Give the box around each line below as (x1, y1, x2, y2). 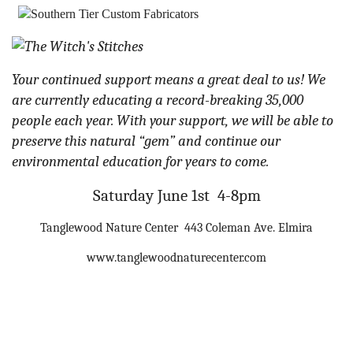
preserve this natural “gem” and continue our (12, 132, 281, 150)
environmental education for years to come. (12, 153, 269, 170)
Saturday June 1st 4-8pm (92, 186, 261, 205)
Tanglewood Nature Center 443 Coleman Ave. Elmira (40, 221, 313, 235)
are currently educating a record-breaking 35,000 (12, 91, 303, 109)
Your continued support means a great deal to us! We (12, 71, 325, 88)
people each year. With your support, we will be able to (12, 112, 333, 129)
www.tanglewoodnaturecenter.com (87, 251, 266, 265)
